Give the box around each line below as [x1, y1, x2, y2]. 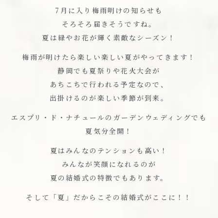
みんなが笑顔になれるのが [61, 159, 157, 169]
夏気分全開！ [85, 126, 133, 136]
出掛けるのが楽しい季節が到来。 [50, 93, 168, 103]
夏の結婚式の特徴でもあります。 [50, 173, 168, 183]
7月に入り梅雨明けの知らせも [55, 5, 163, 16]
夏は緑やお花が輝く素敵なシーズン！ [42, 33, 176, 43]
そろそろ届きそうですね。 [61, 19, 157, 29]
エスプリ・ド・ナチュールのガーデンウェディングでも [11, 112, 207, 123]
